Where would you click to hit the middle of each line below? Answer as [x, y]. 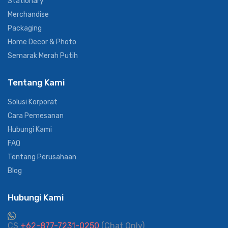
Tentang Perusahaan [42, 157]
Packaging [25, 28]
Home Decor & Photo [42, 42]
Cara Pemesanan [36, 116]
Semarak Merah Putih [43, 55]
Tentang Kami [36, 82]
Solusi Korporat [33, 102]
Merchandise [28, 14]
